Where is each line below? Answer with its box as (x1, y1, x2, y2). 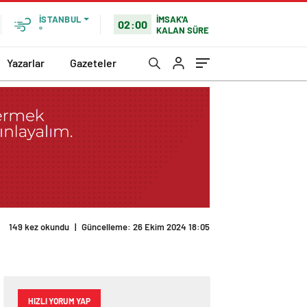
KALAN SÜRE (156, 24, 210, 36)
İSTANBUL (39, 14, 81, 25)
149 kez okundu (9, 221, 69, 233)
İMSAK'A (156, 13, 189, 25)
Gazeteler (70, 56, 116, 69)
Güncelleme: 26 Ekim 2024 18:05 (82, 221, 210, 233)
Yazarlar (7, 56, 45, 69)
